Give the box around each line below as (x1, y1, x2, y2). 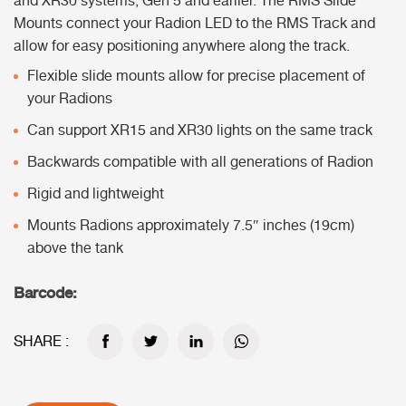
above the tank (27, 237, 123, 261)
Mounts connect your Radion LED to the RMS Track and (14, 13, 375, 36)
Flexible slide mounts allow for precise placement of (27, 65, 365, 89)
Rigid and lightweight (27, 183, 164, 207)
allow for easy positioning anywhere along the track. (14, 35, 350, 59)
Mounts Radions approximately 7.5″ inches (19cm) (27, 215, 354, 238)
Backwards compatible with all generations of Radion (27, 151, 373, 175)
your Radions (27, 88, 112, 111)
